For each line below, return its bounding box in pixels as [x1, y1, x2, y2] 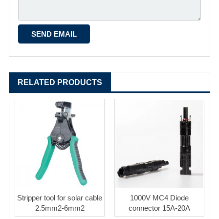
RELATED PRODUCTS [18, 78, 102, 87]
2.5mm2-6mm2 [35, 204, 85, 213]
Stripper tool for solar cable [17, 194, 102, 202]
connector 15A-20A [129, 204, 190, 213]
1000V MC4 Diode [130, 194, 189, 202]
